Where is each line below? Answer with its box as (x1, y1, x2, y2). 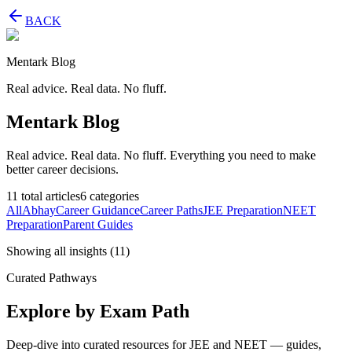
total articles (18, 189, 80, 203)
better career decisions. (6, 162, 119, 176)
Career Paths (140, 203, 203, 217)
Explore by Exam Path (6, 300, 189, 321)
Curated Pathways (6, 270, 97, 284)
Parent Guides (63, 217, 133, 231)
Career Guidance (56, 203, 140, 217)
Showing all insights (6, 244, 110, 258)
